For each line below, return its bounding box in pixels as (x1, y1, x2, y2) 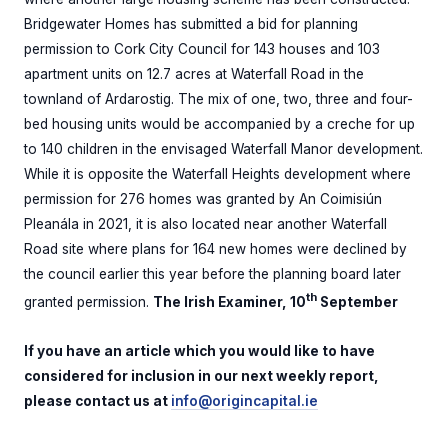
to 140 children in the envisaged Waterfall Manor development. (24, 141, 423, 158)
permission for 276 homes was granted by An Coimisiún (24, 191, 382, 208)
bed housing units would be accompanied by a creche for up (24, 116, 415, 133)
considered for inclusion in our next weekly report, (24, 368, 379, 384)
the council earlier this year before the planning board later (24, 266, 401, 283)
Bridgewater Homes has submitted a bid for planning (24, 16, 358, 33)
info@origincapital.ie (171, 393, 318, 409)
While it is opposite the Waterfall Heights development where (24, 166, 411, 183)
